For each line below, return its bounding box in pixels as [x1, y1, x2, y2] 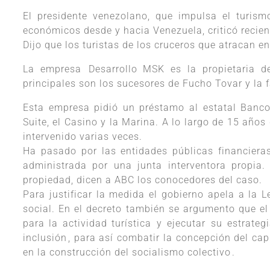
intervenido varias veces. [23, 131, 142, 143]
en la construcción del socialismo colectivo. [23, 246, 235, 259]
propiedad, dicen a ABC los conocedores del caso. [23, 174, 262, 186]
